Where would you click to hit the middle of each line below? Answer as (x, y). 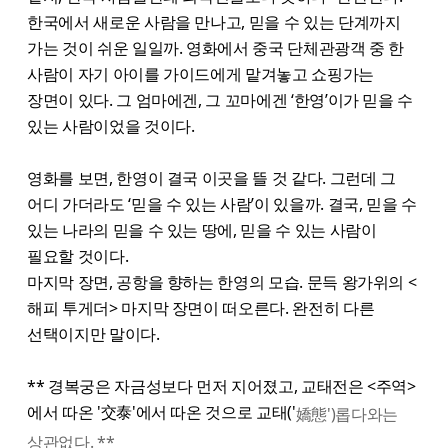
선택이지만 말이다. (95, 334)
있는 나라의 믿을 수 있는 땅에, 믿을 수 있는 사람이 (202, 230)
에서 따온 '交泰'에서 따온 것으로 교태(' (161, 412)
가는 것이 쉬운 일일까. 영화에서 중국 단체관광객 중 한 (216, 48)
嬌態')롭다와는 (346, 413)
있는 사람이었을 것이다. (113, 126)
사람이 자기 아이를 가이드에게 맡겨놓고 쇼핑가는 (200, 74)
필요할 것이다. (81, 256)
